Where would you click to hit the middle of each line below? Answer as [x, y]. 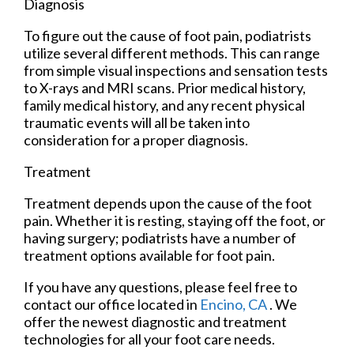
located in [168, 304]
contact [49, 304]
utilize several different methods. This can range [172, 53]
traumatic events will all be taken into [137, 122]
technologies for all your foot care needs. [149, 339]
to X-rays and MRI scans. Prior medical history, [165, 87]
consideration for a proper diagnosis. [136, 139]
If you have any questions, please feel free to [160, 286]
